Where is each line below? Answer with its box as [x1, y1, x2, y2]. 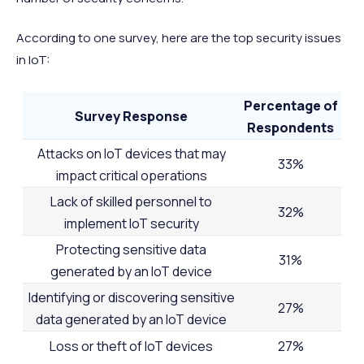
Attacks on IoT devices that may [37, 144, 226, 162]
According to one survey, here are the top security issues [16, 28, 341, 46]
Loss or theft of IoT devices [50, 336, 214, 355]
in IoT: [16, 50, 50, 68]
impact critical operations [55, 166, 207, 184]
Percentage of [243, 96, 338, 115]
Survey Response [75, 106, 188, 125]
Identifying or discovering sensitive [28, 288, 235, 306]
